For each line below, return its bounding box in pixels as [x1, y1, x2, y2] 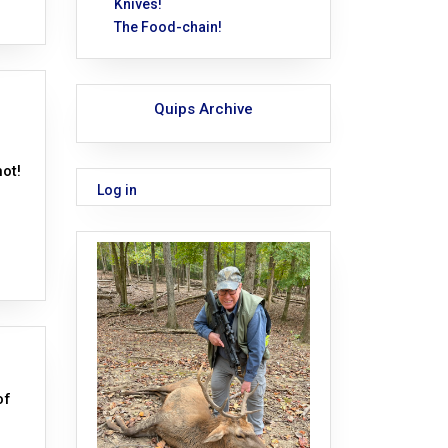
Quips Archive [154, 100, 253, 119]
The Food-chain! [114, 19, 222, 36]
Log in [97, 182, 137, 199]
